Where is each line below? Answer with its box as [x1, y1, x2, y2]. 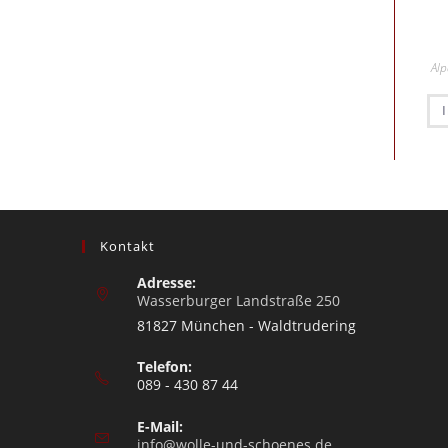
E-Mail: [137, 417, 184, 437]
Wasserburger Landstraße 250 [137, 291, 341, 311]
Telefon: [137, 357, 193, 377]
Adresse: [137, 273, 197, 293]
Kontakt [100, 237, 156, 256]
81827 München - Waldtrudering [137, 316, 357, 336]
